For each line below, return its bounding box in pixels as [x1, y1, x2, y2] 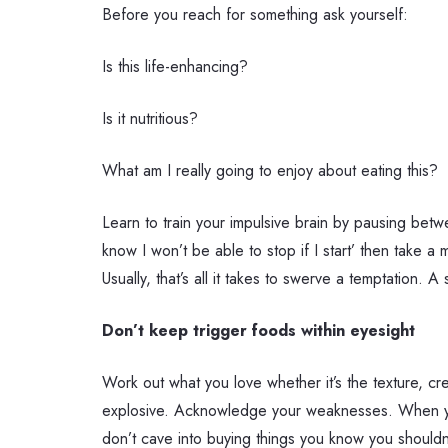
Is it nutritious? [102, 107, 198, 130]
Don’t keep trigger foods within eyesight [102, 319, 415, 342]
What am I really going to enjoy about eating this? [102, 159, 438, 182]
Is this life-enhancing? [102, 55, 248, 78]
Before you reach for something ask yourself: [102, 3, 408, 26]
